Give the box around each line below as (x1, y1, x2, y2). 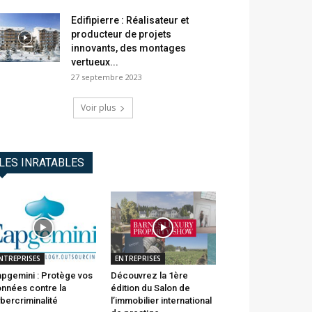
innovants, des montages (71, 42, 186, 54)
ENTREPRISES (114, 253, 161, 263)
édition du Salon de (110, 282, 190, 293)
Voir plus (81, 102, 116, 114)
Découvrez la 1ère (110, 270, 188, 281)
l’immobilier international (110, 295, 212, 306)
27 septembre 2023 (71, 72, 142, 83)
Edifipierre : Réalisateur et (71, 15, 189, 26)
